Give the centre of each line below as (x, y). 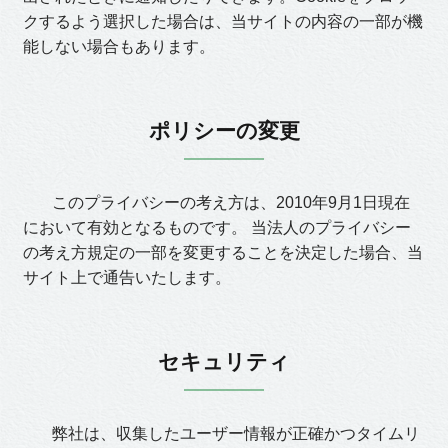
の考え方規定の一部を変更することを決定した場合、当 (223, 252)
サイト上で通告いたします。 (127, 277)
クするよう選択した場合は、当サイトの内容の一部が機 (223, 21)
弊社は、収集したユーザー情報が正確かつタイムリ (227, 433)
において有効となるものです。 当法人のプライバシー (217, 227)
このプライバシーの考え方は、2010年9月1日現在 (222, 202)
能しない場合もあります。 (119, 46)
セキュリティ (224, 361)
